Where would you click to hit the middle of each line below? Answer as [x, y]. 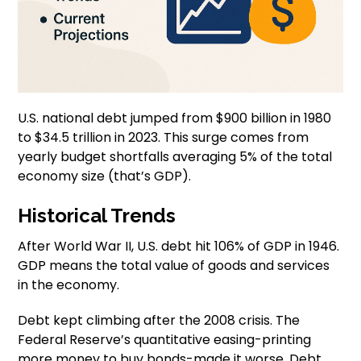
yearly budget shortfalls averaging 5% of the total [175, 156]
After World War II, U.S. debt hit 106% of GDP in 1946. [179, 246]
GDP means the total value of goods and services [174, 265]
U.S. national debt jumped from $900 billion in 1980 [175, 118]
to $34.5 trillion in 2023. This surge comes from [164, 137]
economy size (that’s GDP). [105, 176]
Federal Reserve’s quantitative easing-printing [165, 339]
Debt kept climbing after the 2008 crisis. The [159, 320]
